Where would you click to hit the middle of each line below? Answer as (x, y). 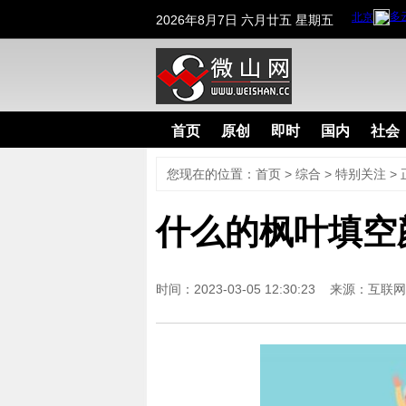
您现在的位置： (211, 174)
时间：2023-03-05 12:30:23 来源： (262, 289)
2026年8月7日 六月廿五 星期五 (245, 20)
